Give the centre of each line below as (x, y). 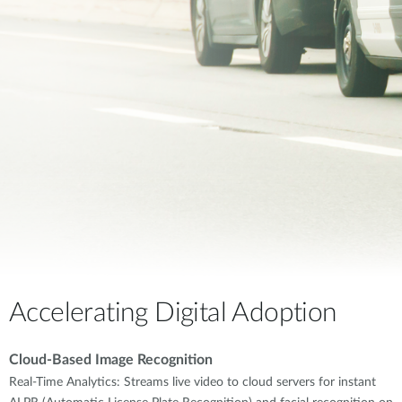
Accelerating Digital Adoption (173, 313)
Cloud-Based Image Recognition (111, 360)
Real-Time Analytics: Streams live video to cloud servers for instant (192, 382)
